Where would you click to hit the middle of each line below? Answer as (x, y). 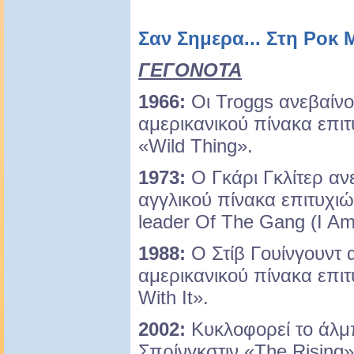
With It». (173, 298)
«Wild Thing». (196, 146)
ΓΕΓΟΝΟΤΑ (190, 70)
